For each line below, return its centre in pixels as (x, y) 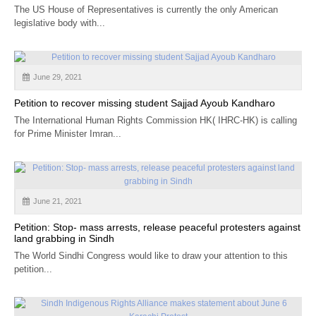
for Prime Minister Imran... (67, 133)
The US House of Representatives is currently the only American (146, 9)
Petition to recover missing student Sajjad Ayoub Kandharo (144, 103)
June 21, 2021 (57, 201)
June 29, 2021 (57, 77)
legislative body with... (59, 23)
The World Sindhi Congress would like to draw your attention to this (151, 255)
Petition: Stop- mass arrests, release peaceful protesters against (157, 227)
